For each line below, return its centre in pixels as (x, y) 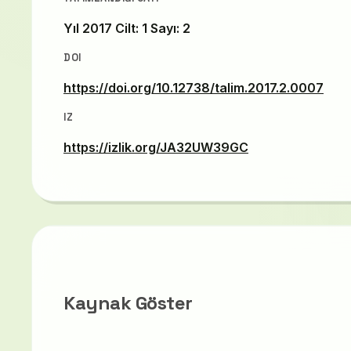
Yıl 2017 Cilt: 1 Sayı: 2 (127, 28)
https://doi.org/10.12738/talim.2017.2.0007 (194, 87)
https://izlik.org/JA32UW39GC (156, 147)
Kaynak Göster (128, 302)
